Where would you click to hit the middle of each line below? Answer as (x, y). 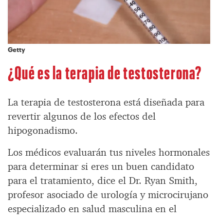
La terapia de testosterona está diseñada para (106, 102)
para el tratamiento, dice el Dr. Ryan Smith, (103, 181)
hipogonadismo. (43, 131)
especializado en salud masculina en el (92, 209)
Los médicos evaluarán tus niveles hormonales (109, 153)
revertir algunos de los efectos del (82, 117)
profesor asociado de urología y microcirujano (108, 195)
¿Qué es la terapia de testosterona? (105, 72)
